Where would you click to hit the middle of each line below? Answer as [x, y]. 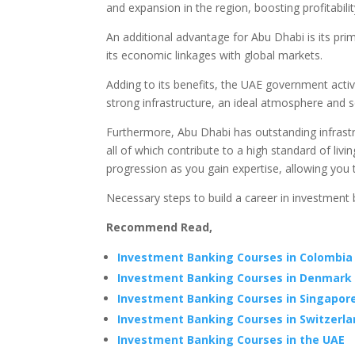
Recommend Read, [160, 227]
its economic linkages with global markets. [215, 55]
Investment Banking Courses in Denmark [235, 278]
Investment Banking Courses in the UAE [231, 340]
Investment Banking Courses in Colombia [235, 258]
